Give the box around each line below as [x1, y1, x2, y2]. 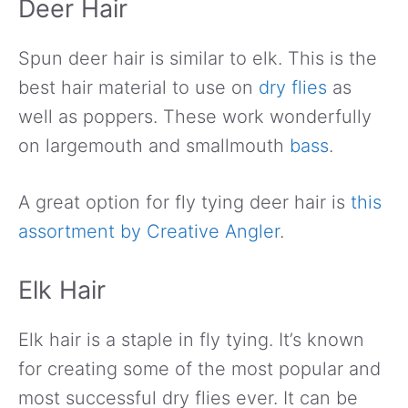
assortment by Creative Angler [18, 219, 280, 242]
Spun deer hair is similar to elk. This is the [18, 46, 377, 69]
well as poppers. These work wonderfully [18, 105, 372, 127]
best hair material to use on [18, 76, 259, 98]
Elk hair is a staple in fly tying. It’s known [18, 328, 364, 351]
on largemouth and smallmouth [18, 134, 290, 157]
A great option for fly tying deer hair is [18, 190, 351, 213]
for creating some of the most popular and [18, 357, 381, 380]
